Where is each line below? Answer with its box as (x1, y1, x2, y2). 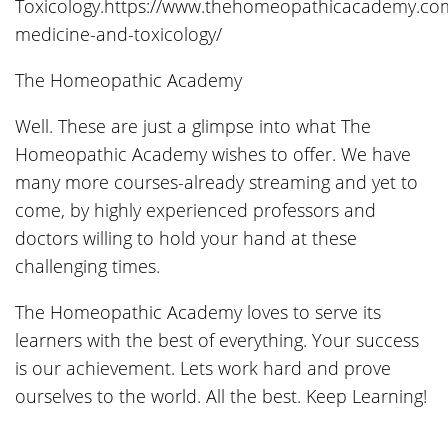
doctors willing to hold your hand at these (15, 226, 357, 251)
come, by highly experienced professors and (15, 198, 376, 223)
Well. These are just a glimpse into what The (15, 114, 371, 139)
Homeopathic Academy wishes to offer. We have (15, 142, 411, 167)
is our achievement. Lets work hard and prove (15, 356, 391, 381)
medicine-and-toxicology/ (15, 22, 222, 47)
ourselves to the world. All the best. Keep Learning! (15, 384, 427, 409)
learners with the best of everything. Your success (15, 328, 419, 353)
